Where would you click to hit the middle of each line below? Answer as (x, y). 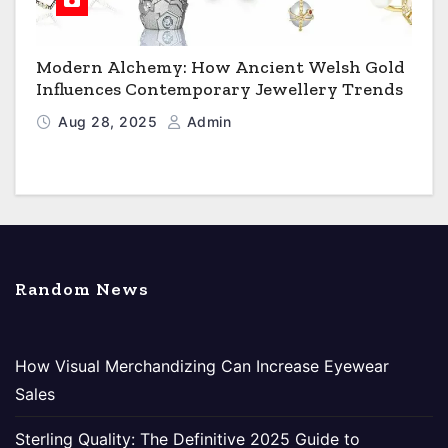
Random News (82, 289)
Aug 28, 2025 (110, 122)
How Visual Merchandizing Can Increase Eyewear (202, 366)
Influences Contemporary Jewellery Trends (219, 89)
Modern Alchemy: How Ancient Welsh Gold (220, 67)
